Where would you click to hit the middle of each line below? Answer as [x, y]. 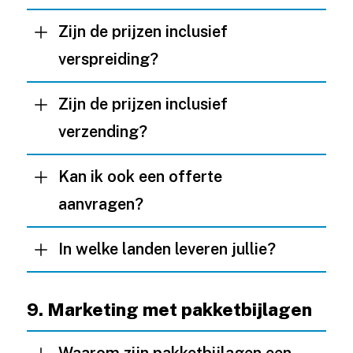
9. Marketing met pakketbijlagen [169, 309]
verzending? [102, 132]
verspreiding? [108, 59]
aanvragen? [100, 204]
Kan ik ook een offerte [140, 176]
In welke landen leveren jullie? [167, 249]
